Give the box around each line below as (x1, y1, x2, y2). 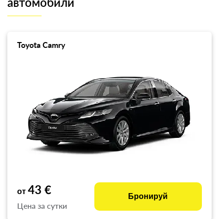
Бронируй (128, 192, 168, 200)
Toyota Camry (17, 42, 65, 50)
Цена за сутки (17, 201, 67, 211)
